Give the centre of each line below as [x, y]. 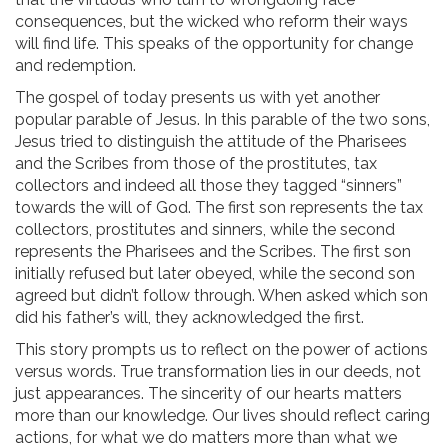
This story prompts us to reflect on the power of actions [221, 350]
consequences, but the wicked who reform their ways [211, 22]
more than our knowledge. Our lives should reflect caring [222, 416]
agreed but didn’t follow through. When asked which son [221, 296]
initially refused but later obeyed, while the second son [215, 274]
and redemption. [75, 66]
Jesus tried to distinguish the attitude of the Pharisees [211, 142]
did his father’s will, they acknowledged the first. [189, 318]
